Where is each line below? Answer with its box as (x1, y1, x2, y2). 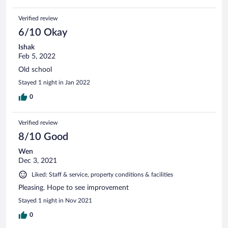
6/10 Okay (18, 27, 67, 38)
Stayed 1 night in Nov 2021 (18, 197, 92, 204)
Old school (18, 66, 52, 73)
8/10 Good (18, 131, 68, 142)
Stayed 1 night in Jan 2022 (18, 79, 90, 85)
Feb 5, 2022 (18, 52, 55, 60)
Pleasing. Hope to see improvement (18, 184, 129, 191)
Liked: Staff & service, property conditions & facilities (32, 171, 173, 178)
